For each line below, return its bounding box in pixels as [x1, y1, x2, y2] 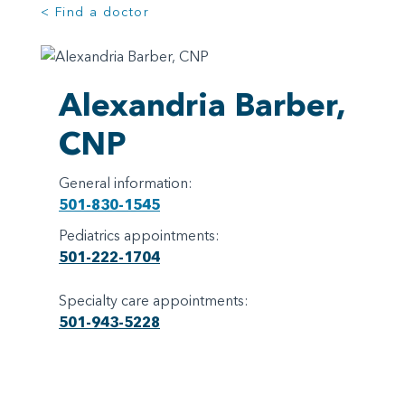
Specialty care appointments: [59, 290, 249, 309]
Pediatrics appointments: [59, 225, 220, 244]
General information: [59, 173, 193, 192]
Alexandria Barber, [59, 84, 345, 124]
